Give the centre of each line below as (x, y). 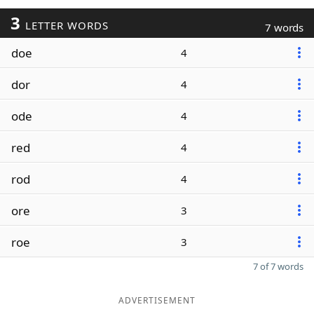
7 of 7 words (278, 266)
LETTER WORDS (65, 25)
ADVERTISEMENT (157, 300)
